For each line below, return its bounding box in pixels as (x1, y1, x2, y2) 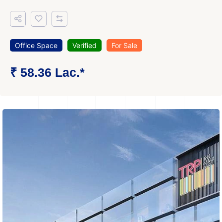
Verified (72, 41, 97, 50)
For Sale (111, 41, 137, 50)
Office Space (15, 41, 57, 50)
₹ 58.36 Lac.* (10, 65, 85, 79)
